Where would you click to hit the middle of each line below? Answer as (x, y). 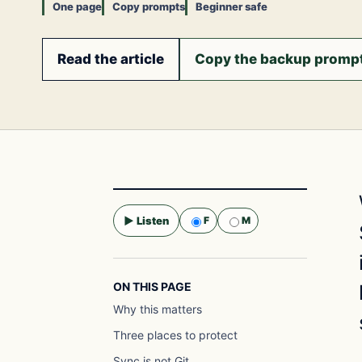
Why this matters (158, 309)
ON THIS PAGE (152, 286)
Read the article (111, 59)
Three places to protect (175, 335)
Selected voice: (151, 251)
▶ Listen (146, 220)
